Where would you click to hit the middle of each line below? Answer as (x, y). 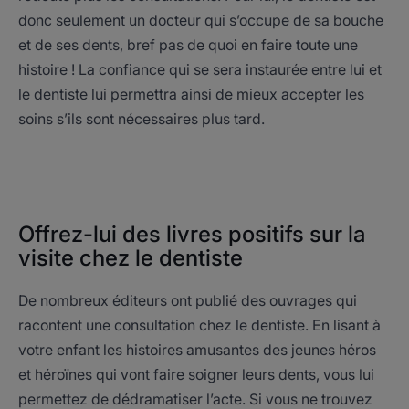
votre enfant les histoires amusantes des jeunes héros (197, 350)
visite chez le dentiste (131, 258)
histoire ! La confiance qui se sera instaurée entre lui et (200, 69)
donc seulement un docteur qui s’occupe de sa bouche (201, 20)
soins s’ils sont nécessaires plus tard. (142, 119)
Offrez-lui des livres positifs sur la (192, 234)
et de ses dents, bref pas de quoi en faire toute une (188, 45)
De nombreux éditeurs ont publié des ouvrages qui (188, 300)
